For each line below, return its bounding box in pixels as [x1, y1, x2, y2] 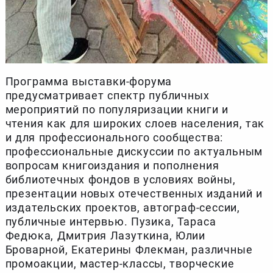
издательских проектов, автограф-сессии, [5, 200, 240, 214]
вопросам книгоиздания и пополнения [5, 158, 219, 172]
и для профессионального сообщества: [5, 130, 224, 144]
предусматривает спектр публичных [5, 88, 210, 102]
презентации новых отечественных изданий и [5, 186, 263, 200]
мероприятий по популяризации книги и [5, 102, 229, 116]
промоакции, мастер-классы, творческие [5, 257, 235, 270]
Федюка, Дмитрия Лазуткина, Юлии [5, 229, 206, 242]
